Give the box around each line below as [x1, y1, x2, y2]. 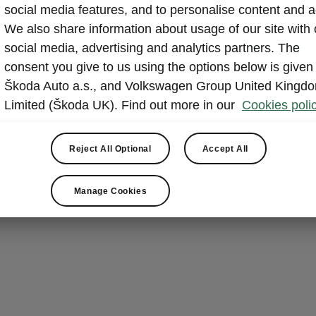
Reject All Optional [69, 143, 152, 154]
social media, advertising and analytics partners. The [4, 41, 300, 55]
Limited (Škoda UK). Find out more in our [4, 98, 238, 112]
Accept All [202, 143, 248, 154]
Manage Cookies [73, 186, 147, 196]
